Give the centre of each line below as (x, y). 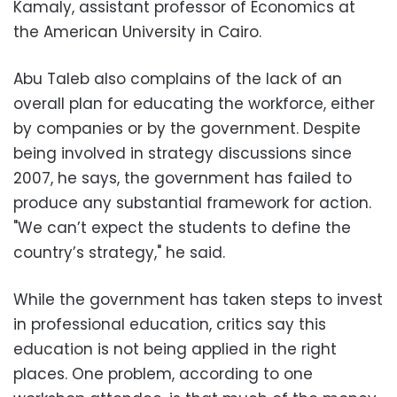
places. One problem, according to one (163, 374)
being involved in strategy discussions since (183, 153)
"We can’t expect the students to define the (182, 228)
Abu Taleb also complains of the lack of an (178, 79)
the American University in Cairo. (137, 32)
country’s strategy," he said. (119, 253)
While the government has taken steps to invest (198, 300)
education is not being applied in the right (175, 349)
